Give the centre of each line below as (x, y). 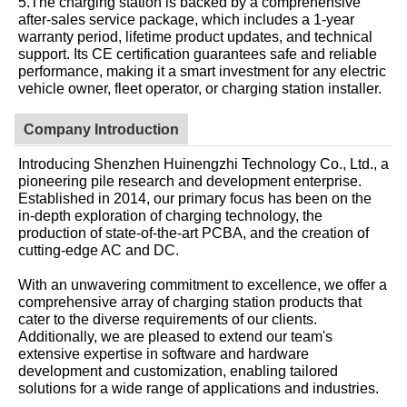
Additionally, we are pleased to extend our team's (175, 336)
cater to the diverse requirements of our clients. (168, 318)
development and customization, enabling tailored (178, 370)
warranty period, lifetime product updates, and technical (195, 36)
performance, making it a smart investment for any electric (202, 70)
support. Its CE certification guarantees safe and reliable (198, 53)
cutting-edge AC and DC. (99, 249)
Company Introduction (101, 129)
